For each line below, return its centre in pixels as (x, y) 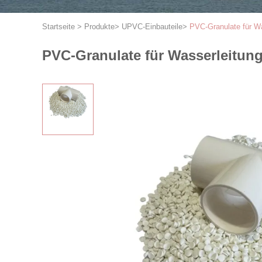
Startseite (58, 27)
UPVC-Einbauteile (152, 27)
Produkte (99, 27)
